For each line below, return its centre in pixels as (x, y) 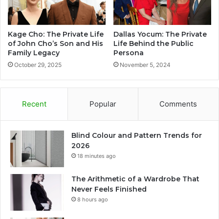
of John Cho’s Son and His (55, 43)
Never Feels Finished (109, 189)
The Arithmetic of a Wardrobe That (135, 179)
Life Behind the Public (153, 43)
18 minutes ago (97, 156)
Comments (178, 104)
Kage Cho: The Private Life (56, 34)
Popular (103, 104)
